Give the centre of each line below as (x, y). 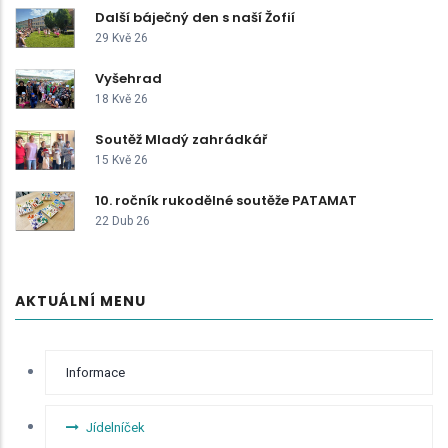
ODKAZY (48, 411)
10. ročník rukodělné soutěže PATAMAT (226, 200)
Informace (95, 372)
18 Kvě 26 (121, 98)
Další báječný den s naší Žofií (195, 17)
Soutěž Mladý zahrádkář (181, 139)
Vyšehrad (128, 78)
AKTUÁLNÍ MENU (80, 300)
